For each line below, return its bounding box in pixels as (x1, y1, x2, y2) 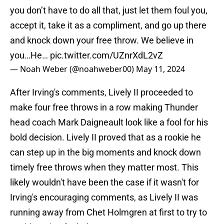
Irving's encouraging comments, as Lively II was (10, 192, 198, 203)
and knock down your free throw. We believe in (10, 35, 193, 46)
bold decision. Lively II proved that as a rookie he (10, 132, 201, 143)
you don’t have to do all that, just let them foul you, (10, 5, 207, 16)
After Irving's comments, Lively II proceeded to (10, 87, 193, 98)
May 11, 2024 (136, 63, 185, 75)
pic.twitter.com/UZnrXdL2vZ (50, 50, 163, 61)
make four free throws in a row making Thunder (10, 102, 198, 113)
